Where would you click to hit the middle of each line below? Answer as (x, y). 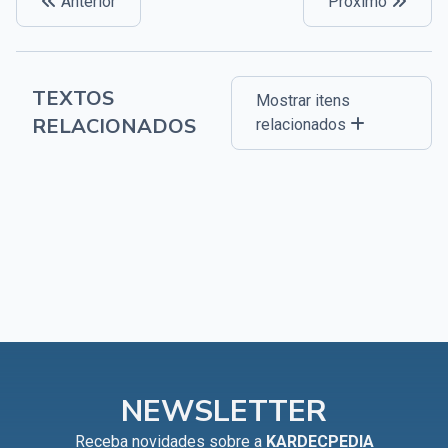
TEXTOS (73, 98)
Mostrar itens (303, 100)
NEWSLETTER (224, 411)
